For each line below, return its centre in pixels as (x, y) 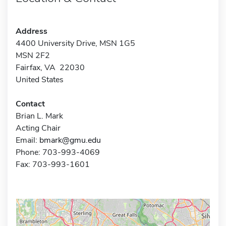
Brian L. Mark (39, 116)
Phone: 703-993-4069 (58, 152)
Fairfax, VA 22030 (50, 67)
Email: (27, 140)
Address (32, 31)
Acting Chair (38, 128)
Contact (30, 104)
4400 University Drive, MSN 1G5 (75, 43)
